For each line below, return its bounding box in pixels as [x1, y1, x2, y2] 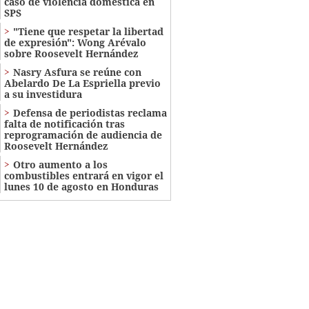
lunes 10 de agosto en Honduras [3, 180, 159, 194]
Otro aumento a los [12, 158, 108, 172]
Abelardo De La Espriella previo [3, 77, 161, 90]
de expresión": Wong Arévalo [3, 36, 146, 50]
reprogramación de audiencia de [3, 128, 162, 142]
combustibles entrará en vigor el [3, 169, 163, 183]
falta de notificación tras [3, 117, 125, 131]
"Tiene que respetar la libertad [12, 25, 163, 39]
